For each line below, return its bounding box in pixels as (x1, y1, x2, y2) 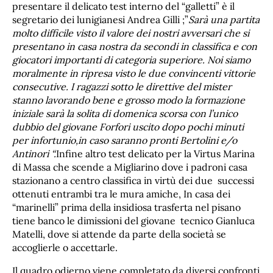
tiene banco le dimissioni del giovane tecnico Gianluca (12, 214, 255, 227)
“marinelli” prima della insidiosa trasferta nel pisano (12, 201, 241, 214)
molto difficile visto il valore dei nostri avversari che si (12, 27, 249, 40)
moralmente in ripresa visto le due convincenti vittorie (12, 67, 255, 80)
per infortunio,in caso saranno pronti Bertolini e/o (12, 134, 237, 147)
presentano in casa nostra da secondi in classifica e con (12, 40, 257, 53)
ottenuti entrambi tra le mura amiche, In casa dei (12, 188, 230, 200)
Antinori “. (12, 147, 56, 160)
